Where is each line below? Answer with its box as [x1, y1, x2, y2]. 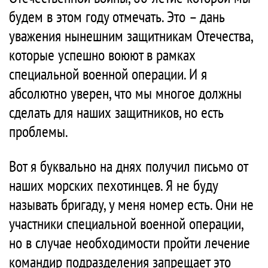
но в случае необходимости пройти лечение [9, 233, 250, 253]
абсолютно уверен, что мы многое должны [9, 83, 242, 103]
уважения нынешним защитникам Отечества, [9, 26, 252, 46]
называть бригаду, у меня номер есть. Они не [9, 194, 254, 215]
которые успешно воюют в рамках [9, 45, 196, 65]
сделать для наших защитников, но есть [9, 102, 223, 123]
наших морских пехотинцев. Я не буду [9, 175, 218, 196]
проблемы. [9, 121, 68, 142]
